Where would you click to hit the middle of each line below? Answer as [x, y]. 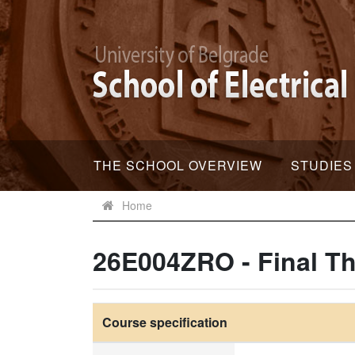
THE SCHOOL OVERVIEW [178, 165]
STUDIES [322, 165]
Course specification [165, 322]
